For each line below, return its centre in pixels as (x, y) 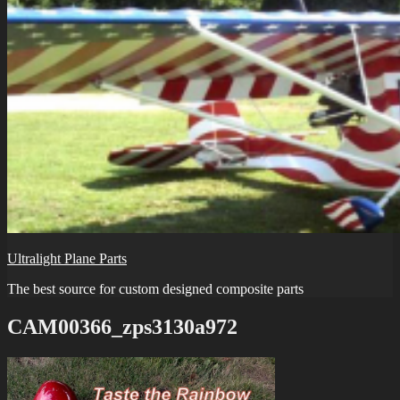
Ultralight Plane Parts (67, 258)
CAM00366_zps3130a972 (122, 326)
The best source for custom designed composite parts (155, 289)
